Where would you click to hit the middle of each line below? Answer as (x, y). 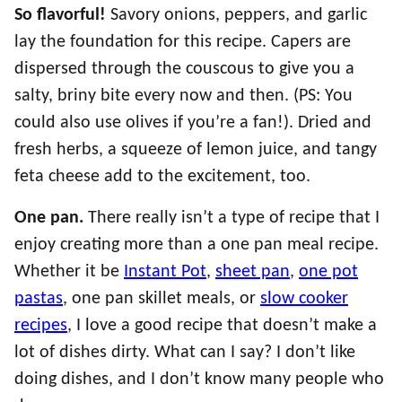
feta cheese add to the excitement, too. (162, 177)
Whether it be (69, 272)
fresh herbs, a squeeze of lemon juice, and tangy (196, 150)
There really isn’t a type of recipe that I (234, 218)
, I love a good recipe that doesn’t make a (222, 326)
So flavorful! (62, 15)
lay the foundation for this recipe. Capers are (183, 42)
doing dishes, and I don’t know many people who (199, 380)
